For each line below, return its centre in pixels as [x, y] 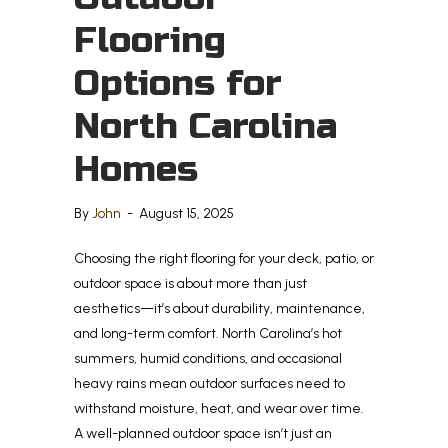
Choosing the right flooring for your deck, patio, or [224, 258]
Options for [178, 83]
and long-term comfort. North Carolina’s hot [208, 333]
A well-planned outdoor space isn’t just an [203, 433]
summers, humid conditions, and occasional [208, 358]
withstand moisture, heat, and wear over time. [219, 408]
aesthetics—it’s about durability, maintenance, [219, 308]
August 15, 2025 [186, 213]
